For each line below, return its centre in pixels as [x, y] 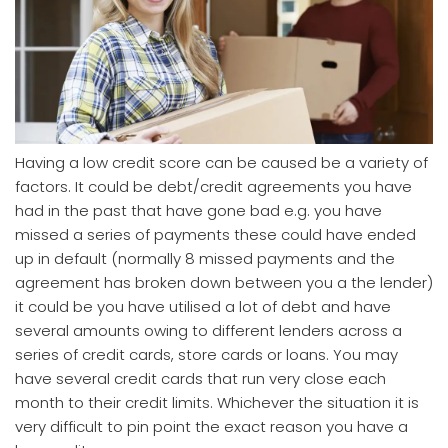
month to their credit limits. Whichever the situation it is [217, 402]
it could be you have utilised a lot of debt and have [203, 306]
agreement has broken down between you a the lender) [224, 282]
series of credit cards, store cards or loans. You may [206, 354]
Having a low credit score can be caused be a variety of [221, 162]
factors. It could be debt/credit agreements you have [213, 186]
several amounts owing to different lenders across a [208, 330]
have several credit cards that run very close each [200, 378]
